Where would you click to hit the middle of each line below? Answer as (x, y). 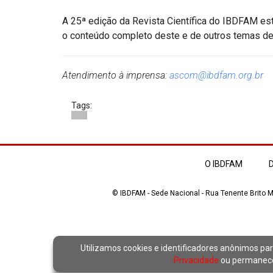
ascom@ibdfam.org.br (216, 75)
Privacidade (197, 260)
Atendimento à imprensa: (116, 75)
